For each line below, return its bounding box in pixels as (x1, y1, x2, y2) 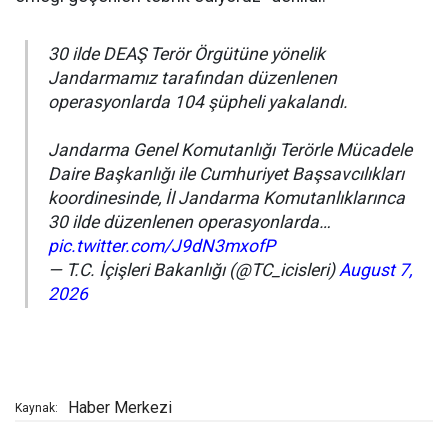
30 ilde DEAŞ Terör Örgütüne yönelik (48, 44, 325, 65)
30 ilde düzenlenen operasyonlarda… (48, 212, 331, 233)
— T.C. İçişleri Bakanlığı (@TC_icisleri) (48, 260, 339, 281)
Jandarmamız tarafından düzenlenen (48, 68, 337, 89)
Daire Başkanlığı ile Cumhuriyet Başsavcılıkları (48, 164, 404, 185)
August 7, (339, 260, 412, 281)
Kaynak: (15, 401, 58, 416)
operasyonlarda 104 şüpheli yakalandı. (48, 92, 348, 113)
